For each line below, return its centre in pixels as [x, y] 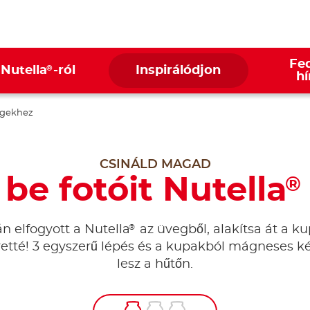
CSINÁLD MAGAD [155, 165]
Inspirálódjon [179, 71]
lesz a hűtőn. [155, 264]
